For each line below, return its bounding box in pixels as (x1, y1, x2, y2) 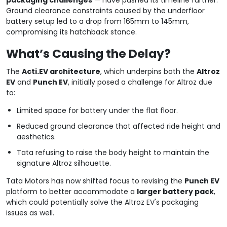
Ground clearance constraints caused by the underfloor (6, 5, 205, 16)
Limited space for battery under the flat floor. (17, 105, 178, 116)
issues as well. (6, 207, 54, 218)
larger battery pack (137, 186, 214, 197)
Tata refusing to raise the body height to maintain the (17, 147, 210, 158)
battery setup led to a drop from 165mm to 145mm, (6, 16, 189, 26)
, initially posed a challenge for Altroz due (68, 77, 212, 87)
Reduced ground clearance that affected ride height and (17, 121, 221, 131)
